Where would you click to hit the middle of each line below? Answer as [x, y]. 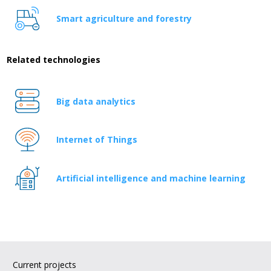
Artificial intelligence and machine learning [151, 178]
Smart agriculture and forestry [124, 18]
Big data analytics [96, 101]
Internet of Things [96, 140]
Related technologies [54, 60]
